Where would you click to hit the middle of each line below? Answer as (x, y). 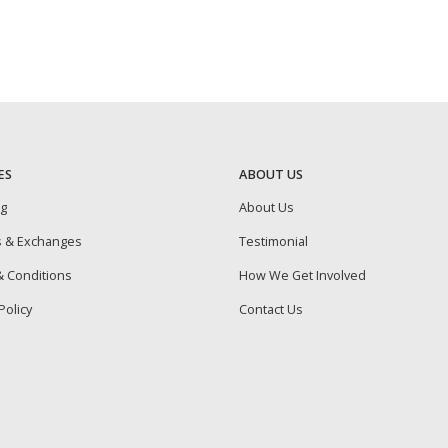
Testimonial (273, 241)
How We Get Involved (302, 275)
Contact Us (271, 309)
